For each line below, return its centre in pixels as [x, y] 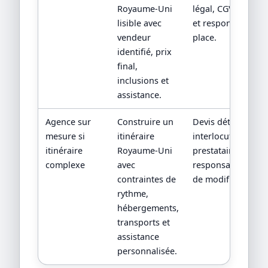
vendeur [134, 37]
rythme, [133, 193]
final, [127, 66]
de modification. [226, 179]
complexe [65, 165]
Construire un [145, 121]
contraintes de [146, 179]
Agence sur [68, 121]
